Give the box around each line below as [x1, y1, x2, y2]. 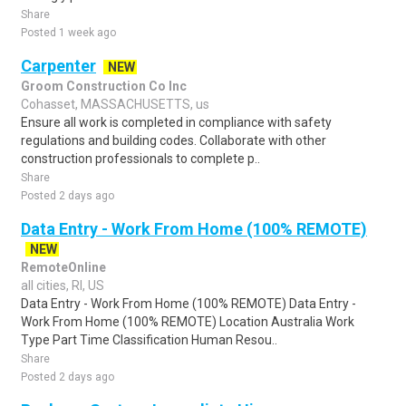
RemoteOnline [21, 260, 106, 275]
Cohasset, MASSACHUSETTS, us [21, 97, 209, 111]
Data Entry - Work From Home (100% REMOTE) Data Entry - [21, 296, 356, 311]
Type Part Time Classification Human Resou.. [21, 333, 277, 347]
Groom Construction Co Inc [21, 79, 187, 93]
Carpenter [21, 56, 96, 75]
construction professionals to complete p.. [21, 151, 260, 166]
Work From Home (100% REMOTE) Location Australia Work [21, 314, 354, 329]
